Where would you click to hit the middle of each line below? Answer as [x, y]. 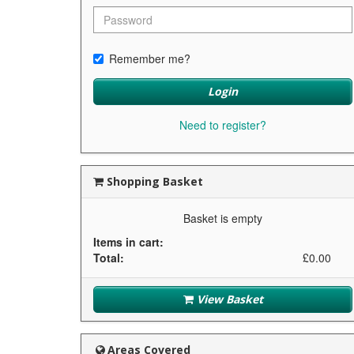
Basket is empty [223, 218]
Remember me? [150, 58]
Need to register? [223, 124]
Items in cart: [128, 241]
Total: [109, 257]
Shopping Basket [153, 181]
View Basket [228, 299]
